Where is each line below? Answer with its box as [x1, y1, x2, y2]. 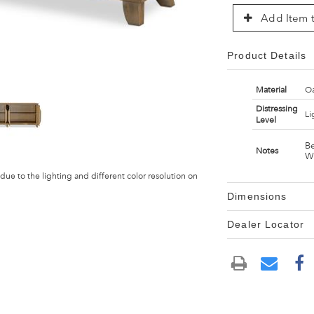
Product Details [227, 50, 306, 61]
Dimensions [227, 191, 287, 202]
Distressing [255, 104, 298, 114]
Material [255, 85, 287, 95]
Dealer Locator [227, 219, 304, 230]
